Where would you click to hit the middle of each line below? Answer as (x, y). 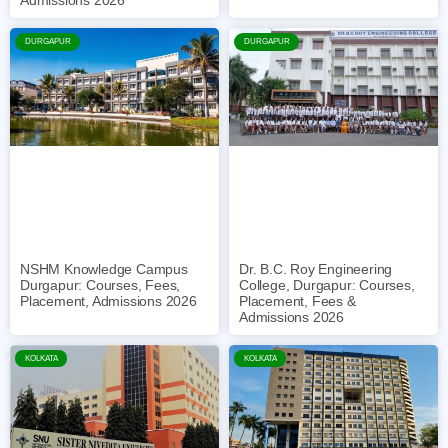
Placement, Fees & (297, 300)
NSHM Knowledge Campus (104, 268)
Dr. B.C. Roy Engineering (316, 268)
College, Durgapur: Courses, (327, 284)
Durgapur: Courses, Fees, (100, 284)
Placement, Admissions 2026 (108, 300)
